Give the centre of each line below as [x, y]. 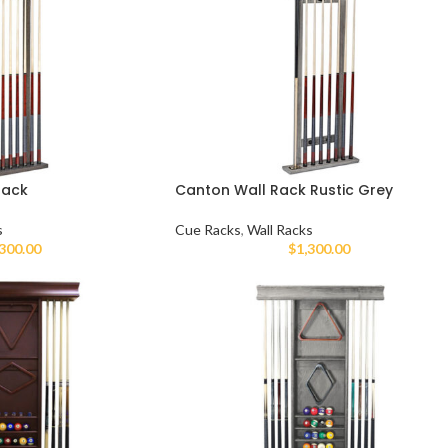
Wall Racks [279, 229]
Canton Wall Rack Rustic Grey [283, 189]
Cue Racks [207, 229]
